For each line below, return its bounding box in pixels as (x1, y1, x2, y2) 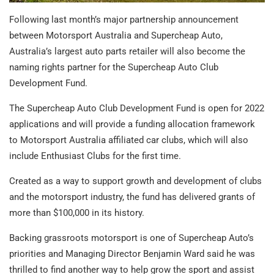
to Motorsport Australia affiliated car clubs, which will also (9, 134, 248, 146)
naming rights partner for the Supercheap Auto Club (9, 61, 218, 73)
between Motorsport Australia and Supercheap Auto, (9, 29, 223, 41)
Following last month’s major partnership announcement (9, 13, 239, 25)
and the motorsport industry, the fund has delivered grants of (9, 191, 255, 202)
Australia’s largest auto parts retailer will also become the (9, 45, 245, 57)
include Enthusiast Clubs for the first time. (9, 150, 181, 161)
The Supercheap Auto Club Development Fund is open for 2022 (9, 102, 264, 114)
